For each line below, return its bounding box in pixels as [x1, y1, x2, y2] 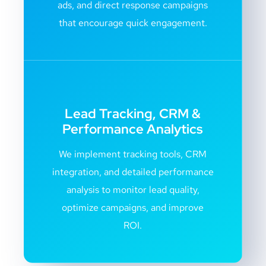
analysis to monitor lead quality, [66, 183, 199, 197]
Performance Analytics [62, 121, 203, 138]
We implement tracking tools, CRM [59, 148, 207, 161]
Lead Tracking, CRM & [65, 105, 201, 123]
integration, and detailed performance [52, 166, 214, 179]
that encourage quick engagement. [58, 17, 207, 30]
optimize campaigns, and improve [62, 201, 204, 214]
